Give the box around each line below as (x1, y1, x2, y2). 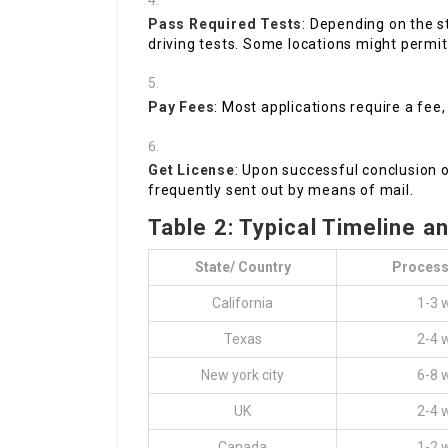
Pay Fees (148, 99, 215, 116)
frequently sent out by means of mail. (148, 182, 414, 199)
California (212, 295, 273, 312)
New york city (201, 367, 284, 384)
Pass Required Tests (148, 16, 303, 33)
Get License (148, 162, 235, 179)
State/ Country (194, 259, 291, 276)
